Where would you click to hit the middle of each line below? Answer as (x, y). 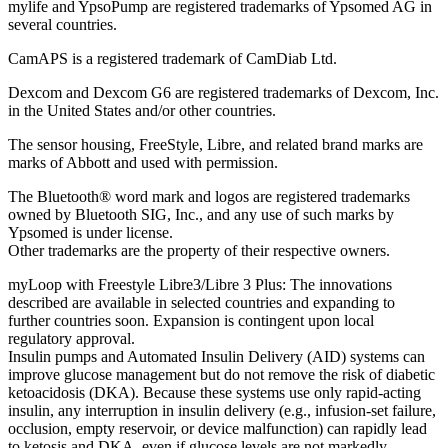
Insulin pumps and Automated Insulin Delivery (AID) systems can (216, 356)
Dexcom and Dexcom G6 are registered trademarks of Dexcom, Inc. (223, 92)
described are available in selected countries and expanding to (201, 302)
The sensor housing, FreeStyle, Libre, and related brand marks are (215, 144)
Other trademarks (62, 250)
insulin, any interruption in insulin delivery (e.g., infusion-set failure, (222, 410)
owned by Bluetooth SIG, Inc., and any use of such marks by (201, 214)
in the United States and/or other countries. (142, 110)
